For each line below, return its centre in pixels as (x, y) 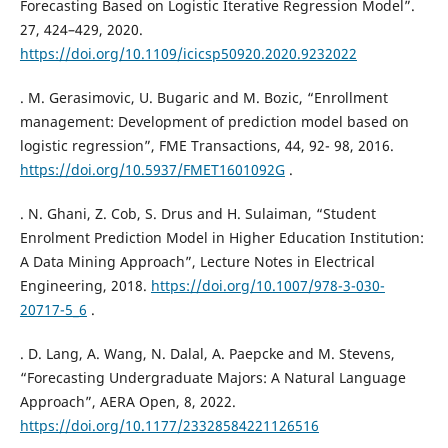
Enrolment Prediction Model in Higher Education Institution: (221, 238)
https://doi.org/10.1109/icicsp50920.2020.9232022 (188, 54)
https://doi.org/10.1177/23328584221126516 (169, 426)
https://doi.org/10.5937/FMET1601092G (152, 170)
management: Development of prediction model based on (214, 122)
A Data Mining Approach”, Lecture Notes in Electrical (197, 262)
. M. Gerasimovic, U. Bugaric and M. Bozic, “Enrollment (203, 98)
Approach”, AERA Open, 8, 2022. (127, 402)
